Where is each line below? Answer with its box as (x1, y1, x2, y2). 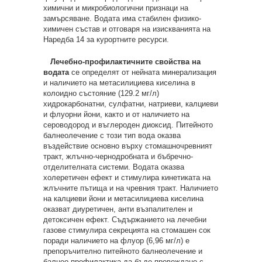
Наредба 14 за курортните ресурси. (43, 35, 169, 44)
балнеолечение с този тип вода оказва (43, 131, 181, 140)
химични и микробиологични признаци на (43, 4, 188, 12)
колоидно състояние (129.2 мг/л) (43, 89, 159, 98)
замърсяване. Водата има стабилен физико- (43, 14, 201, 23)
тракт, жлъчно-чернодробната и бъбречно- (43, 152, 193, 161)
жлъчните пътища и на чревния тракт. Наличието (43, 184, 218, 192)
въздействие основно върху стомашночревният (43, 142, 212, 150)
